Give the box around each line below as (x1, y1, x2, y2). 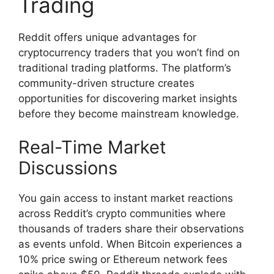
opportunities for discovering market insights (18, 92, 237, 105)
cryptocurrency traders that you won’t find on (18, 46, 240, 59)
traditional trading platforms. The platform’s (18, 61, 231, 74)
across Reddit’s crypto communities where (18, 207, 226, 220)
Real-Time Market (18, 136, 166, 158)
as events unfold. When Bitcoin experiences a (18, 238, 242, 251)
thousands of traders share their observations (18, 223, 244, 235)
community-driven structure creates (18, 76, 194, 89)
